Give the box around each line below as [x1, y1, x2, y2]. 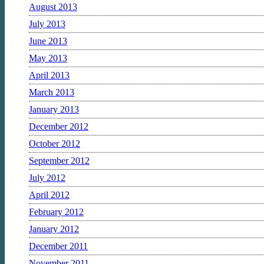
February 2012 [29, 206, 84, 217]
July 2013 [29, 18, 65, 29]
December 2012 [29, 121, 88, 131]
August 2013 [29, 1, 77, 12]
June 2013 [29, 35, 67, 46]
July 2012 [29, 172, 65, 183]
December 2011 [29, 240, 88, 251]
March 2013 [29, 87, 74, 97]
